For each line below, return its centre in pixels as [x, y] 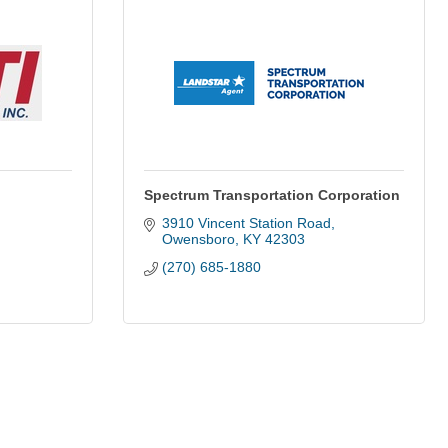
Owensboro [198, 239]
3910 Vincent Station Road [246, 223]
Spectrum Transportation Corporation [272, 195]
